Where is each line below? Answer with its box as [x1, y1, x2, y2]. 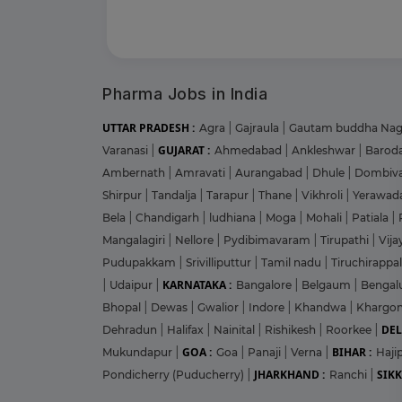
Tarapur [206, 188, 251, 202]
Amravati [175, 165, 228, 179]
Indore [249, 300, 287, 314]
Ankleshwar [292, 143, 358, 157]
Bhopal [102, 300, 144, 314]
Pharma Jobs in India [102, 83, 267, 103]
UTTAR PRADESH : [102, 119, 195, 135]
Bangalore [236, 277, 294, 292]
